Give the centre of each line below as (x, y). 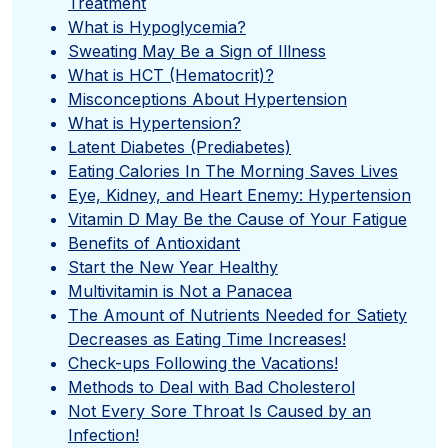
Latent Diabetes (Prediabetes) (179, 146)
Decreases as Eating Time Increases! (207, 338)
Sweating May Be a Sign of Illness (197, 50)
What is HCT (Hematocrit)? (171, 74)
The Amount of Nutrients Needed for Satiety (237, 314)
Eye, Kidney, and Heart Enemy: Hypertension (239, 194)
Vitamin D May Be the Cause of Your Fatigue (237, 218)
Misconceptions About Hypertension (207, 98)
